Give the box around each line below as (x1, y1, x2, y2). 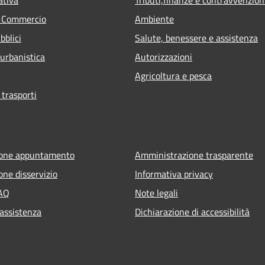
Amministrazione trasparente (135, 147, 253, 162)
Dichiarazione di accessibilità (135, 204, 250, 219)
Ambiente (135, 11, 174, 26)
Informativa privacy (135, 166, 213, 181)
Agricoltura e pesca (135, 68, 212, 83)
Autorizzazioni (135, 49, 192, 64)
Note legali (135, 185, 178, 200)
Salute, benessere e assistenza (135, 30, 258, 45)
